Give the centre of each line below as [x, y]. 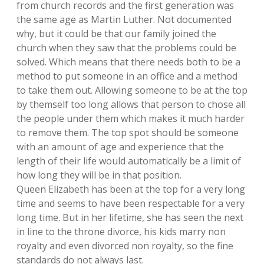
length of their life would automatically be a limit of [129, 161]
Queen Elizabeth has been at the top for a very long [131, 189]
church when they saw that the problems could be [126, 48]
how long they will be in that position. [99, 175]
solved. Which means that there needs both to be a [128, 62]
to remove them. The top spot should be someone [128, 133]
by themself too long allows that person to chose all [131, 104]
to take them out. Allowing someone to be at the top [132, 90]
